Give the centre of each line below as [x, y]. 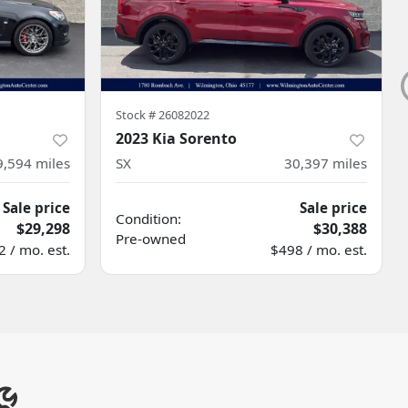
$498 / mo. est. [319, 250]
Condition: [148, 219]
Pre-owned [151, 239]
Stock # [137, 115]
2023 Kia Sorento [176, 138]
